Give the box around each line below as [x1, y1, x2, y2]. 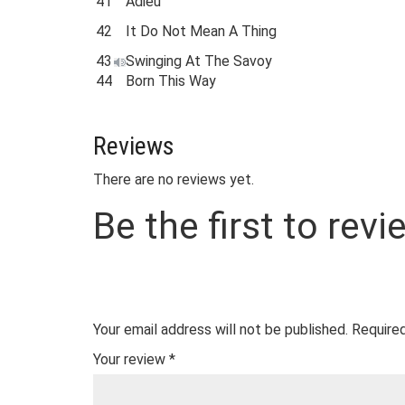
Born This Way [126, 72, 216, 89]
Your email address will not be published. [93, 321, 348, 338]
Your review [93, 351, 169, 368]
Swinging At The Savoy [126, 52, 272, 70]
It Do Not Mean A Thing [126, 23, 277, 40]
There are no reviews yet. [93, 171, 254, 188]
